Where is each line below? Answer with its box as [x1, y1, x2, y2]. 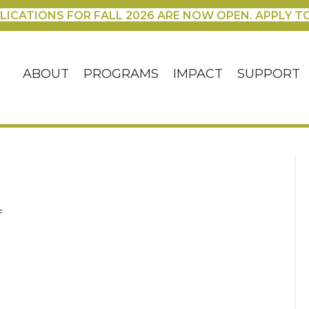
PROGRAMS [83, 66, 159, 82]
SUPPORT [237, 66, 301, 82]
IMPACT [173, 66, 223, 82]
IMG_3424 [1, 223, 57, 237]
